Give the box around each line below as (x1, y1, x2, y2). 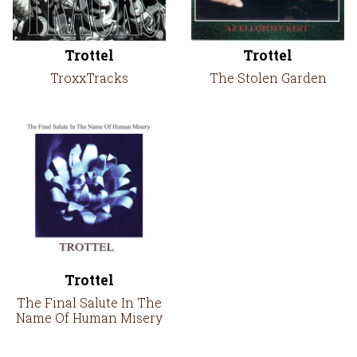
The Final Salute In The (17, 294, 162, 311)
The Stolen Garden (209, 69, 327, 86)
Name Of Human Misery (16, 309, 163, 326)
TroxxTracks (50, 69, 128, 86)
